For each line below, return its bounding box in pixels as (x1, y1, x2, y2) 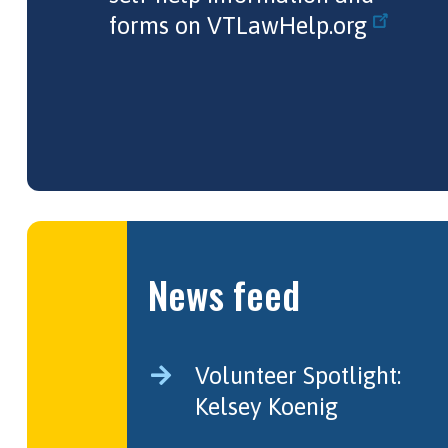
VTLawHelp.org (206, 12, 367, 40)
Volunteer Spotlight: (194, 362, 401, 389)
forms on (108, 12, 207, 40)
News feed (147, 266, 300, 322)
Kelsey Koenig (194, 393, 338, 420)
